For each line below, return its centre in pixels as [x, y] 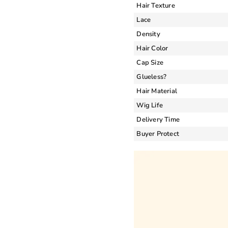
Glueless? [152, 77]
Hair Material [157, 91]
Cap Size [150, 62]
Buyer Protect [158, 134]
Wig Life [150, 105]
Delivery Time [158, 119]
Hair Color [152, 48]
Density [148, 34]
